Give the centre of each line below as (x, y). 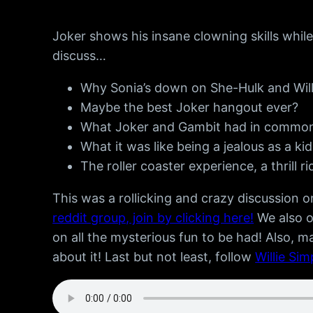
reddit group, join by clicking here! (153, 218)
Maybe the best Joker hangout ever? (190, 108)
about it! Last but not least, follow (154, 257)
